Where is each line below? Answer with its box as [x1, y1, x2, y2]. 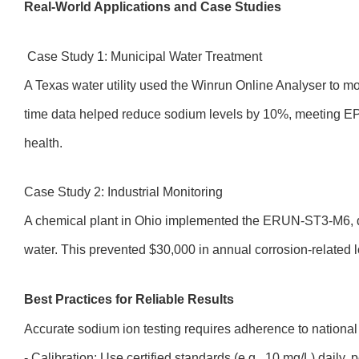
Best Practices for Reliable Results [24, 292, 234, 306]
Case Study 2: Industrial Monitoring [24, 185, 223, 199]
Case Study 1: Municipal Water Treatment [24, 50, 262, 63]
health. [24, 136, 63, 150]
